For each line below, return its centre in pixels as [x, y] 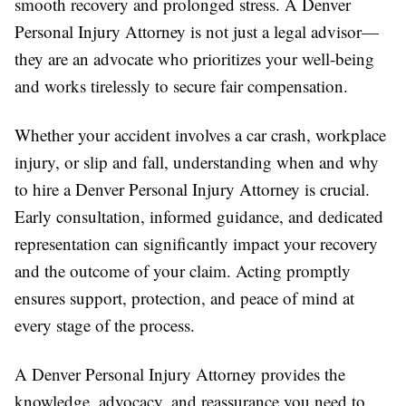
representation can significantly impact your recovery [196, 243]
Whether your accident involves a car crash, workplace [200, 134]
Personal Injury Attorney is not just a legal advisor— [197, 31]
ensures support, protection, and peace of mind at [184, 297]
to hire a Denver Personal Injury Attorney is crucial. [192, 188]
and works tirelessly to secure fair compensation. [181, 85]
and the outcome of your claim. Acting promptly [183, 270]
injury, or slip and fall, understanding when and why [197, 161]
